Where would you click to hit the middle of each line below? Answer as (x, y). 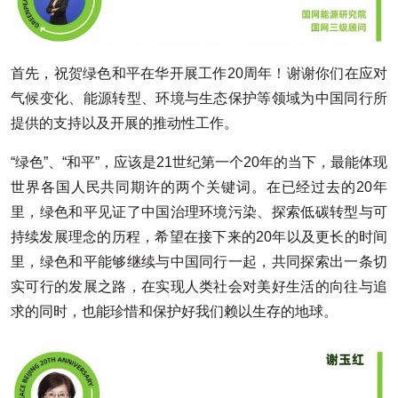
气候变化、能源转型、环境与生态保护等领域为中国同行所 (199, 98)
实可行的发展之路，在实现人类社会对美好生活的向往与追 (199, 286)
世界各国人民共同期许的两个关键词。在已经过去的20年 (199, 187)
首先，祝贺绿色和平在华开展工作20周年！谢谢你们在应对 (199, 73)
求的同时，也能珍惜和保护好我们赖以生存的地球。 (174, 311)
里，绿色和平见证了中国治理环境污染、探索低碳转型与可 (199, 211)
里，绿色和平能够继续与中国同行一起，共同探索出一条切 (199, 261)
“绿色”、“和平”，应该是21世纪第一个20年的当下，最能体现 (199, 162)
